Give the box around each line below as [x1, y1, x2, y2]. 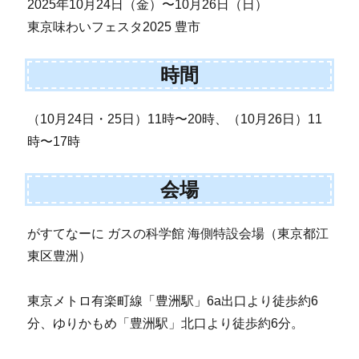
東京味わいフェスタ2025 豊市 [27, 20, 201, 34]
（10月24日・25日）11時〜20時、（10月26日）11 [27, 112, 323, 127]
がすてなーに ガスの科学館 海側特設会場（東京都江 [27, 227, 329, 240]
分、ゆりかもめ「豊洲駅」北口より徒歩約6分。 [27, 317, 305, 330]
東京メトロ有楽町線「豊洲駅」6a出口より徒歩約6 [27, 294, 319, 308]
